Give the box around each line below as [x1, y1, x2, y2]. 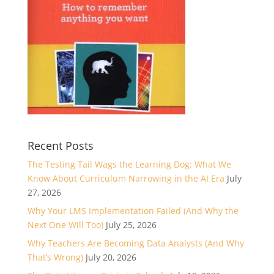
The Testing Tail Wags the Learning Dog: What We [27, 158, 231, 170]
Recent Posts [27, 138, 94, 153]
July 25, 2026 [105, 218, 157, 231]
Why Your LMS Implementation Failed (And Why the [27, 204, 239, 217]
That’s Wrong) [27, 251, 83, 263]
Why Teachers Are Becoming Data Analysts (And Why [27, 237, 244, 249]
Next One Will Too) [27, 218, 103, 231]
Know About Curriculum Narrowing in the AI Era [27, 172, 224, 184]
